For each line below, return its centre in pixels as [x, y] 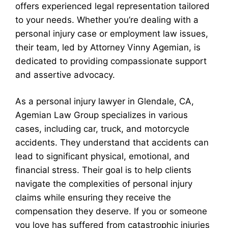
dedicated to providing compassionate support [111, 61]
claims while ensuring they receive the [93, 197]
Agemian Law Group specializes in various [102, 115]
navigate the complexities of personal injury [104, 184]
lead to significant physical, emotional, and [103, 156]
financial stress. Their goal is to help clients [103, 170]
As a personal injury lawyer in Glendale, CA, [105, 101]
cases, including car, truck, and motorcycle [102, 129]
